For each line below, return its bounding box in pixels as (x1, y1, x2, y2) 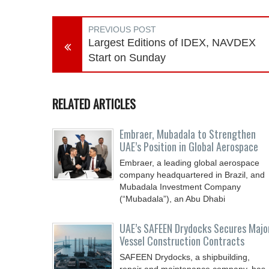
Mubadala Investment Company (119, 182, 241, 192)
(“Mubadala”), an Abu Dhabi (119, 194, 225, 204)
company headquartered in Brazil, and (119, 170, 265, 180)
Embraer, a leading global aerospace (119, 158, 259, 168)
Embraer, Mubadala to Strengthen (119, 126, 256, 142)
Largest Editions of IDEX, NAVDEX (88, 37, 256, 49)
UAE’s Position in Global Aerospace (119, 139, 258, 154)
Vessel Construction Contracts (119, 233, 244, 249)
